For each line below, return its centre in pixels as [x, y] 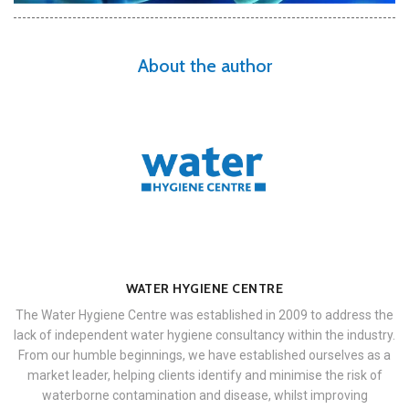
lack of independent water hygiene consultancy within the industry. [204, 335]
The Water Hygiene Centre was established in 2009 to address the [204, 315]
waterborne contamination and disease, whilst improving [204, 395]
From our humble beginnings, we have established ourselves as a [204, 355]
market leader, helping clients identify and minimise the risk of [204, 375]
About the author [204, 65]
